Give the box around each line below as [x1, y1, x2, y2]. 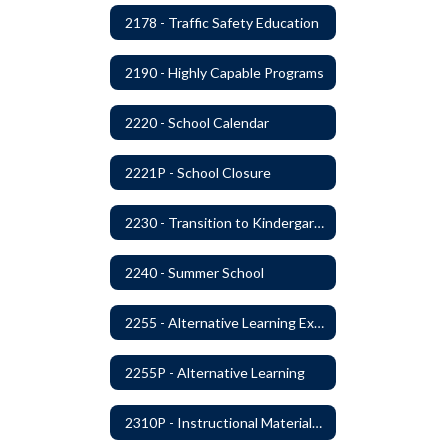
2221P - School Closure [125, 163, 271, 181]
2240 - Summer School [125, 263, 264, 281]
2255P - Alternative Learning [125, 363, 305, 381]
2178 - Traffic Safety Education [125, 13, 319, 31]
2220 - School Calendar [125, 113, 269, 131]
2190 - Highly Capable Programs [125, 63, 324, 81]
